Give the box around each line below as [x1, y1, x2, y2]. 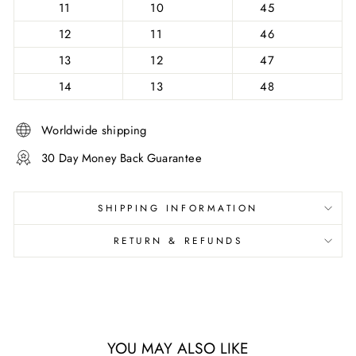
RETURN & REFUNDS [113, 234, 243, 247]
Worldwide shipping [41, 121, 147, 139]
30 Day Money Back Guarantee [41, 149, 202, 167]
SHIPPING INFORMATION [98, 201, 258, 215]
